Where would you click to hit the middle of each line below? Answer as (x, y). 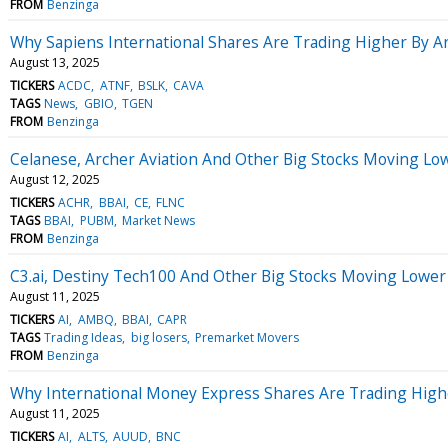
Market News (158, 220)
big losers (158, 337)
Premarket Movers (246, 337)
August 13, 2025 (55, 62)
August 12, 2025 (55, 179)
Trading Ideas (83, 337)
